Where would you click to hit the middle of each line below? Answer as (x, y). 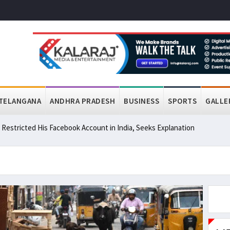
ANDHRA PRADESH (82, 101)
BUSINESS (141, 101)
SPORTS (182, 101)
